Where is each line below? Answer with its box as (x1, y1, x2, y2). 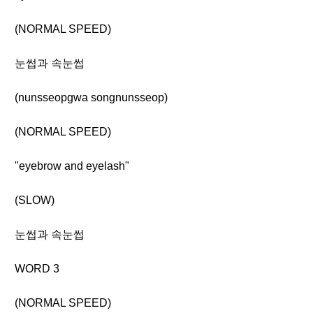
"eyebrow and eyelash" (15, 160, 129, 172)
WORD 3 (15, 263, 59, 275)
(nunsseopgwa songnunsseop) (15, 92, 168, 103)
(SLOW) (15, 194, 54, 206)
